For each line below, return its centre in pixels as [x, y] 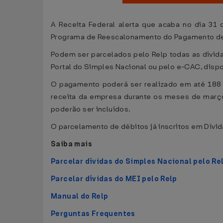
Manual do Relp [80, 196]
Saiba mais [71, 144]
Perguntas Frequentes [93, 214]
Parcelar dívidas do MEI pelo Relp [114, 179]
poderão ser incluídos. [91, 109]
